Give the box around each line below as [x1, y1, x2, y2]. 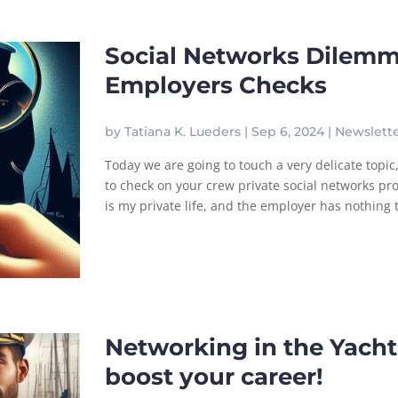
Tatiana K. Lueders [123, 123, 241, 139]
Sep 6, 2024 [251, 123, 324, 139]
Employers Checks [104, 70, 327, 99]
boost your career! [104, 362, 323, 392]
